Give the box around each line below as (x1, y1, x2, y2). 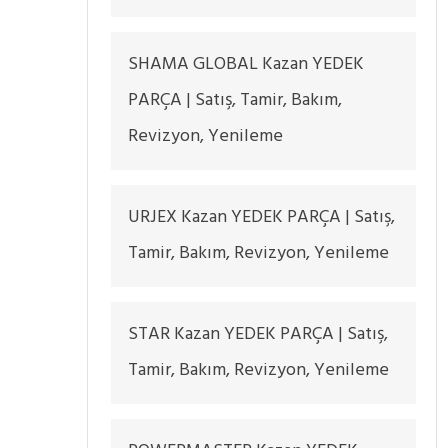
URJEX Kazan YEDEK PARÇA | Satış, (128, 203, 395, 232)
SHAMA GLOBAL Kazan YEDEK (128, 50, 364, 79)
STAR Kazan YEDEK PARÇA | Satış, (128, 320, 388, 349)
